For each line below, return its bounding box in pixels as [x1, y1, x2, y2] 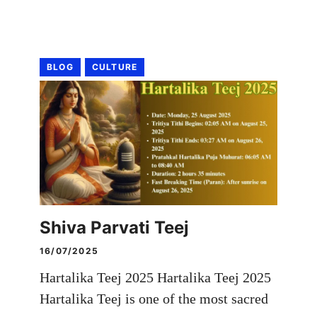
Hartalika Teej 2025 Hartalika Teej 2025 [40, 269, 271, 285]
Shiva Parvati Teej [40, 217, 189, 238]
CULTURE [91, 61, 138, 72]
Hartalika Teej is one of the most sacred [40, 290, 268, 306]
